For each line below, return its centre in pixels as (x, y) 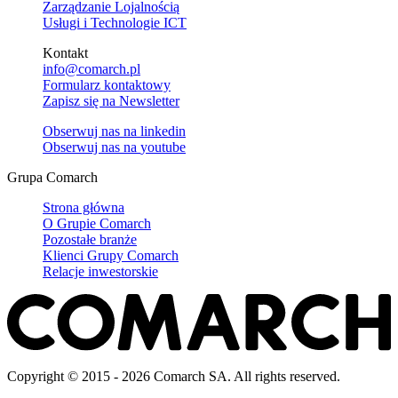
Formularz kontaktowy (107, 84)
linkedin (163, 131)
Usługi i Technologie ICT (115, 22)
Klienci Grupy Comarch (111, 255)
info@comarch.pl (92, 68)
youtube (163, 147)
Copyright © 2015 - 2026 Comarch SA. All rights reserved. (174, 377)
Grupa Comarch (52, 177)
